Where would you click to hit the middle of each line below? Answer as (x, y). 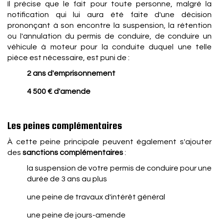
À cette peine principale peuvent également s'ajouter (109, 142)
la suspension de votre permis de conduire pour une (119, 168)
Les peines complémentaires (65, 125)
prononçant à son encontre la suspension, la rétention (109, 25)
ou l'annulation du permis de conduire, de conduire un (109, 36)
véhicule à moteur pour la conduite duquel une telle (109, 47)
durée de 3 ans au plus (67, 179)
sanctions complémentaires (73, 153)
